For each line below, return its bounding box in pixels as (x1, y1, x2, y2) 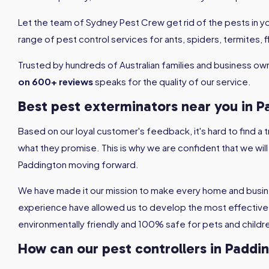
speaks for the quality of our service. (93, 75, 251, 87)
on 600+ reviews (18, 75, 93, 87)
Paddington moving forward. (18, 158, 139, 170)
